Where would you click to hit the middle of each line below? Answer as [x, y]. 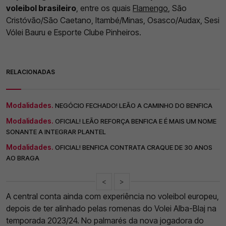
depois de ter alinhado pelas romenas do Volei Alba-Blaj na [111, 208]
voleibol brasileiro [41, 8]
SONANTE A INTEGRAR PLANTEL [56, 131]
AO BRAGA [23, 158]
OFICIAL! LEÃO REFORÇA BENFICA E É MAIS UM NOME [136, 121]
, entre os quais [104, 8]
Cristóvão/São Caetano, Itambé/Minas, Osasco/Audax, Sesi [113, 20]
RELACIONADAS [31, 72]
